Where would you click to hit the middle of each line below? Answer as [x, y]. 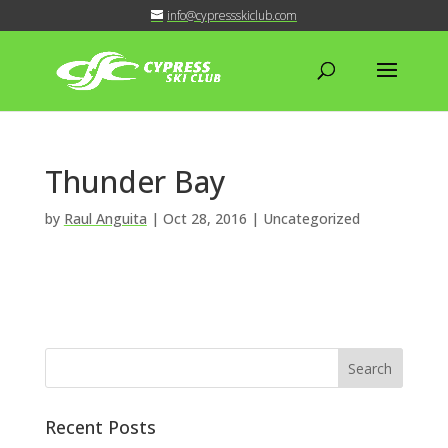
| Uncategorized [303, 218]
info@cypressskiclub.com [231, 15]
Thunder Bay [135, 181]
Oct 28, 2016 [204, 218]
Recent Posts [100, 427]
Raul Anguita [105, 218]
